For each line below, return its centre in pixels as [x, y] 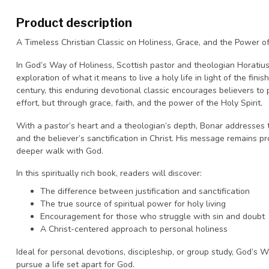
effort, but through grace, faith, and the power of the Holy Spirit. [139, 103]
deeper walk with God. [60, 151]
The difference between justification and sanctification [145, 191]
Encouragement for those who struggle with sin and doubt [153, 216]
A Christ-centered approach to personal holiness [134, 229]
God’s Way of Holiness [69, 65]
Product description [74, 23]
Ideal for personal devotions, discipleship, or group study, [126, 252]
